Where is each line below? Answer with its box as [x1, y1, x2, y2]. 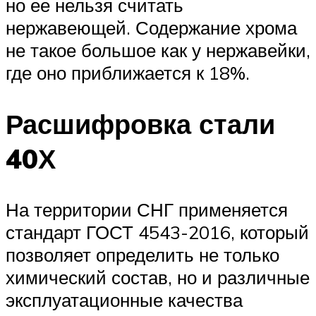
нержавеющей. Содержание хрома [6, 16, 297, 39]
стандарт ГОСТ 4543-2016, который [6, 221, 309, 244]
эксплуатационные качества [6, 288, 243, 312]
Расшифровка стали [6, 107, 275, 142]
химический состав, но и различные [6, 266, 310, 289]
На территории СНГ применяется [6, 198, 288, 221]
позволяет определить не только [6, 243, 279, 267]
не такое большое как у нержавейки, [6, 39, 310, 62]
